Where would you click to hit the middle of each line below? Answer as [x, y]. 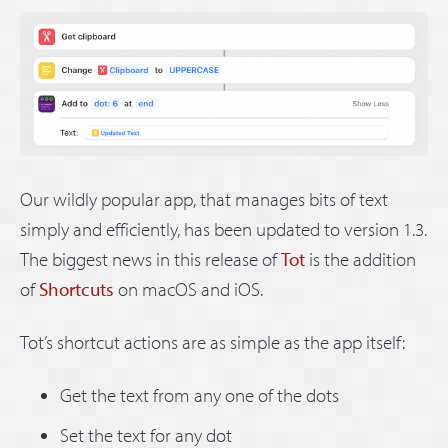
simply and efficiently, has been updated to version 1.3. [223, 228]
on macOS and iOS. [188, 288]
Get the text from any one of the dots [199, 394]
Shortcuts [76, 288]
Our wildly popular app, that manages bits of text [204, 198]
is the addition [360, 258]
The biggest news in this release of [150, 258]
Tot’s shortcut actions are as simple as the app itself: [212, 341]
